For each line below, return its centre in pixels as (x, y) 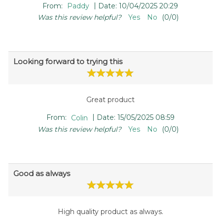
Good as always (41, 173)
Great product (110, 100)
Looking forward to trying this (68, 62)
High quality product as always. (110, 211)
